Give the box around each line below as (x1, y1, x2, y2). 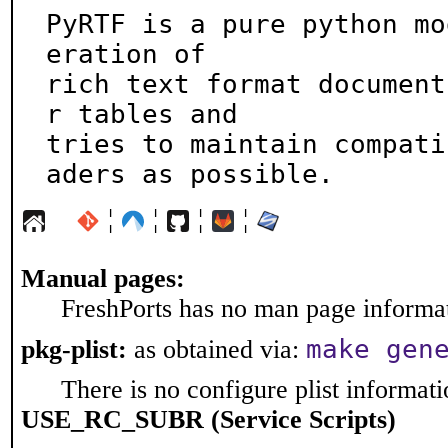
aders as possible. (46, 159, 334, 189)
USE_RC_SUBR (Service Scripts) (21, 405, 396, 434)
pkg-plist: (21, 335, 127, 364)
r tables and (46, 99, 238, 129)
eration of (46, 39, 206, 69)
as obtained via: (127, 335, 306, 364)
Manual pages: (21, 264, 185, 293)
